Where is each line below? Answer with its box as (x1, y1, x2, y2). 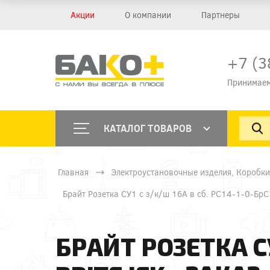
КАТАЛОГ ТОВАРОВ (104, 122, 192, 134)
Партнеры (201, 9, 240, 20)
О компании (125, 9, 171, 20)
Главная (58, 166, 89, 178)
